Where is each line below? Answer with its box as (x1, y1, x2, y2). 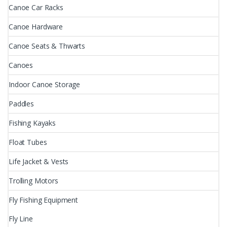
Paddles (9, 98, 34, 108)
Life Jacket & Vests (9, 156, 69, 166)
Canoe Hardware (9, 21, 63, 31)
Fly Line (9, 213, 33, 223)
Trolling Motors (9, 175, 58, 185)
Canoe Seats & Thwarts (9, 41, 86, 51)
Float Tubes (9, 137, 47, 147)
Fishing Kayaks (9, 118, 56, 128)
